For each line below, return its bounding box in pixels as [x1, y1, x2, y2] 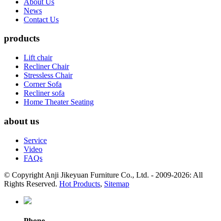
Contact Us [24, 15, 59, 24]
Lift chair [24, 53, 52, 62]
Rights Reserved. [4, 179, 59, 188]
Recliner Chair [24, 62, 69, 71]
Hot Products [59, 179, 100, 188]
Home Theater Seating [24, 98, 94, 107]
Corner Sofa [24, 80, 62, 89]
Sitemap [104, 179, 129, 188]
